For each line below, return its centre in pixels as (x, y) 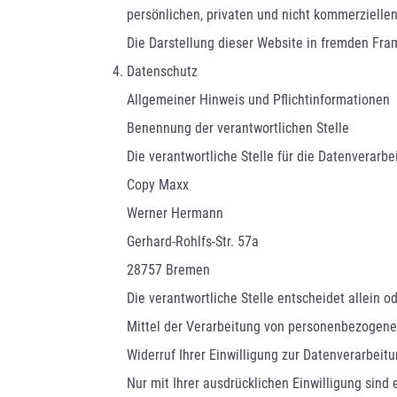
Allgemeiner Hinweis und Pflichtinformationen (258, 100)
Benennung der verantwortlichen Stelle (238, 128)
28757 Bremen (168, 270)
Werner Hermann (175, 214)
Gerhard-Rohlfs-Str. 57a (193, 242)
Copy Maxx (158, 185)
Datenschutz (162, 72)
